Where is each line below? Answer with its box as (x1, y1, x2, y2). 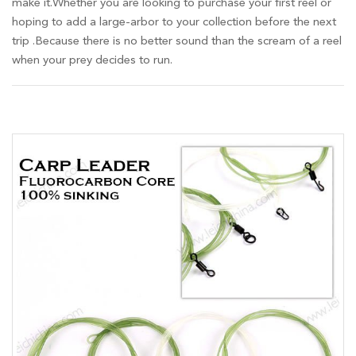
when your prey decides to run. (12, 52, 172, 68)
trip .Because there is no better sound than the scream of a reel (12, 33, 342, 48)
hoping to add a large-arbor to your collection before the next (12, 14, 336, 29)
